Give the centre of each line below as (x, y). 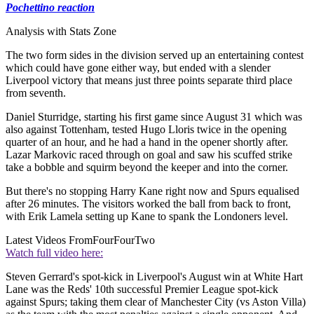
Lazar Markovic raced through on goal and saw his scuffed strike (149, 155)
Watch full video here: (54, 253)
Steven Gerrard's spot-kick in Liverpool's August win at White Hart (154, 277)
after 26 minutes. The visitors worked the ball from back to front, (148, 204)
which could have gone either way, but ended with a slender (138, 68)
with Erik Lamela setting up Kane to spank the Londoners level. (147, 216)
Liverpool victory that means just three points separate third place (149, 80)
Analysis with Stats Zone (61, 31)
